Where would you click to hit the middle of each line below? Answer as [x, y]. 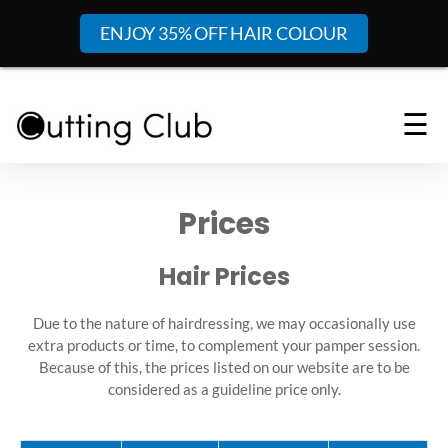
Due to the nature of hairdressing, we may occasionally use [224, 323]
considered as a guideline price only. [224, 389]
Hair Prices [224, 276]
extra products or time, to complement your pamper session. [224, 345]
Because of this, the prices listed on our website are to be [224, 367]
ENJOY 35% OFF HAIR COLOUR [224, 33]
